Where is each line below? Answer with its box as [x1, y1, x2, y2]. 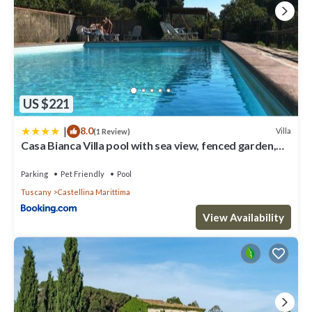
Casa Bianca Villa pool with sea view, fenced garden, [21, 138, 276, 152]
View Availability [203, 210, 284, 224]
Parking [21, 169, 48, 178]
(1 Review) [93, 126, 130, 136]
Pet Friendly [61, 169, 104, 178]
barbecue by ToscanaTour [21, 150, 150, 164]
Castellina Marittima [57, 187, 130, 196]
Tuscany [21, 187, 52, 196]
